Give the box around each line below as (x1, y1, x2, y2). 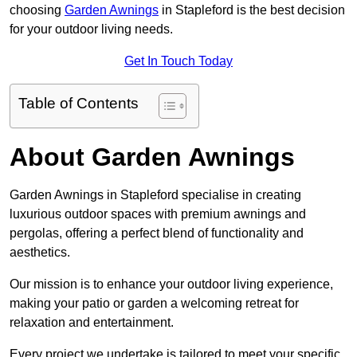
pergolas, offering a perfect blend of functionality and (10, 226, 304, 241)
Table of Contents (18, 95, 139, 112)
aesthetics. (10, 245, 70, 260)
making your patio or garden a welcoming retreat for (10, 296, 299, 311)
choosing (10, 3, 65, 18)
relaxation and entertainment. (10, 316, 174, 330)
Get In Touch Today (124, 54, 233, 69)
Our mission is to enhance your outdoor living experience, (10, 277, 333, 292)
